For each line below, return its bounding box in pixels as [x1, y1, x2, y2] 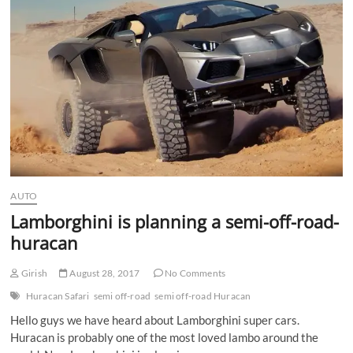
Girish [19, 267, 48, 280]
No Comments [162, 267, 226, 280]
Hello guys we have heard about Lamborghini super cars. [10, 313, 300, 328]
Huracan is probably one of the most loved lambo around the [10, 330, 319, 345]
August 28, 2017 [68, 267, 140, 280]
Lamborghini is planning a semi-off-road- [10, 210, 340, 234]
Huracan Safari [25, 290, 90, 303]
